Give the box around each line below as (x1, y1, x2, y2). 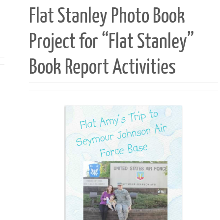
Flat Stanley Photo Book (28, 5, 185, 27)
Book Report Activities (28, 56, 176, 79)
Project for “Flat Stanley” (28, 30, 194, 53)
